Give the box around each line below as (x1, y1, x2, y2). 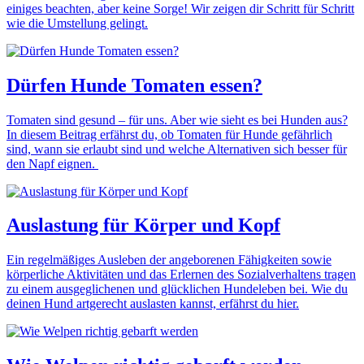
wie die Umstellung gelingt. (6, 15, 148, 30)
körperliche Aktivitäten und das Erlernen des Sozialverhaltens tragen (6, 267, 356, 282)
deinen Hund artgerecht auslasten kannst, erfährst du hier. (6, 297, 299, 311)
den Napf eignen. (6, 156, 98, 171)
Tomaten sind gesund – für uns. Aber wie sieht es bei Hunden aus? (6, 112, 348, 127)
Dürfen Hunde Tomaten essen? (6, 74, 262, 96)
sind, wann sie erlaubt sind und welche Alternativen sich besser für (6, 141, 347, 156)
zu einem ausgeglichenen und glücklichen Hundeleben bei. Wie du (6, 282, 348, 297)
